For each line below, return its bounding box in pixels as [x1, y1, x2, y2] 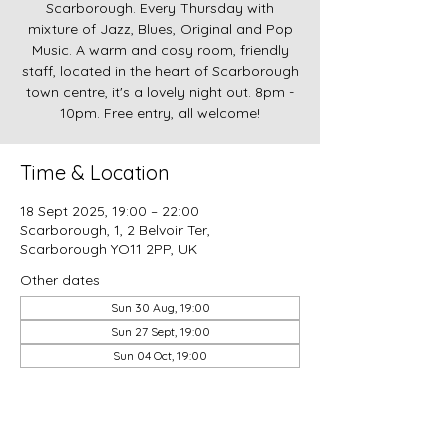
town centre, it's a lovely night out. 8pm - [26, 83, 294, 101]
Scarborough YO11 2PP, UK [20, 240, 197, 258]
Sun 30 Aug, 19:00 [110, 300, 210, 315]
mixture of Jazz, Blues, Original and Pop [27, 20, 293, 38]
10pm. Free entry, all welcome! [60, 104, 260, 122]
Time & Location [20, 160, 170, 185]
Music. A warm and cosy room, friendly [31, 41, 289, 59]
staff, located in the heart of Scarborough [21, 62, 299, 80]
